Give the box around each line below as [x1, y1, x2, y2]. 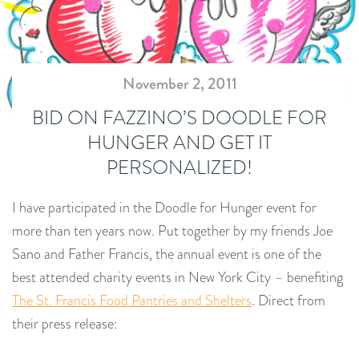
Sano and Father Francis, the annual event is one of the [12, 244, 321, 264]
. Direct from [252, 290, 325, 311]
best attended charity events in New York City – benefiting [12, 267, 343, 288]
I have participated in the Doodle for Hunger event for [12, 197, 317, 218]
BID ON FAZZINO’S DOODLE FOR [32, 103, 327, 131]
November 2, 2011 [122, 72, 237, 95]
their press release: [12, 313, 118, 334]
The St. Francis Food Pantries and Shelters [12, 290, 252, 311]
